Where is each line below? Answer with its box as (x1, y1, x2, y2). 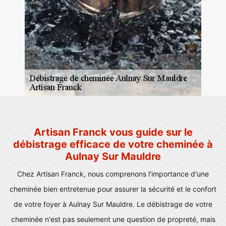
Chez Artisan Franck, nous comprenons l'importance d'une (17, 169, 209, 178)
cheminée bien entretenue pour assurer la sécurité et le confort (10, 184, 216, 193)
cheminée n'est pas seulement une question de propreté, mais (11, 214, 215, 223)
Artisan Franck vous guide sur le (33, 126, 193, 138)
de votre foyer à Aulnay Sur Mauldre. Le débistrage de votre (14, 199, 212, 208)
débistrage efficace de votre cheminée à (13, 138, 213, 150)
